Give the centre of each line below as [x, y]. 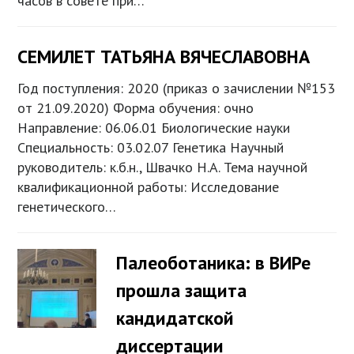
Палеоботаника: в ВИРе [214, 263]
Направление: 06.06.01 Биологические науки [154, 128]
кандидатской [175, 318]
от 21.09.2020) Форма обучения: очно [136, 108]
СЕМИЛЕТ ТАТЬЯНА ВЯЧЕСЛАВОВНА [164, 57]
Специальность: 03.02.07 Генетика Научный [151, 148]
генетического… [67, 207]
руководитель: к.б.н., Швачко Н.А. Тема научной [163, 168]
